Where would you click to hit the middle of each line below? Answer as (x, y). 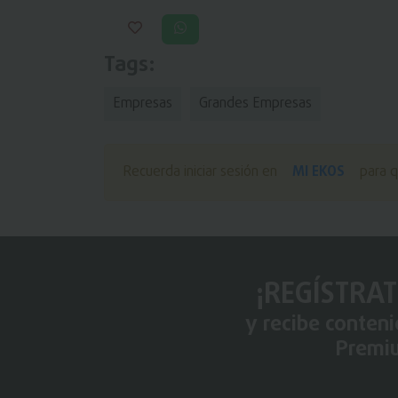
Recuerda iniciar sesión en (202, 172)
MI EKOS (318, 172)
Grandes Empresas (255, 103)
